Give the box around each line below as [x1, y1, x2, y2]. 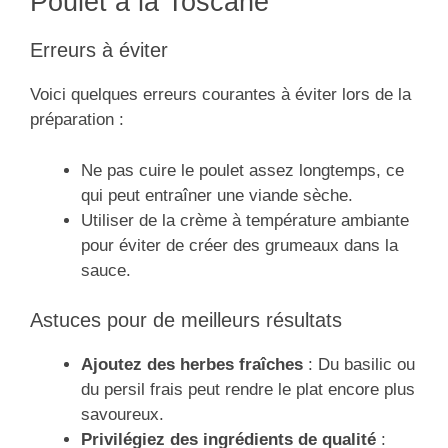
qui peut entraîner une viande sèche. [81, 185, 353, 205]
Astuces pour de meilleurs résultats [30, 309, 342, 332]
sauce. [81, 260, 131, 280]
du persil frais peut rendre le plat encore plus [81, 380, 415, 400]
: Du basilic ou [303, 355, 415, 375]
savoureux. [81, 405, 164, 425]
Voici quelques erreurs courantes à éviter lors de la [30, 85, 411, 105]
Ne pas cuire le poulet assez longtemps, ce [81, 160, 404, 180]
